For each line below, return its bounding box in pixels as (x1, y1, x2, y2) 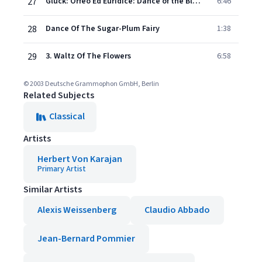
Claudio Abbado (144, 204, 210, 216)
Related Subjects (23, 89, 94, 102)
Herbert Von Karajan (37, 153, 122, 166)
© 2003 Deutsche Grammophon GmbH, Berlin (23, 79, 159, 89)
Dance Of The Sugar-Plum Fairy (46, 23, 160, 35)
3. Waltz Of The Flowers (46, 50, 131, 62)
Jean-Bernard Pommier (37, 232, 135, 245)
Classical (49, 110, 85, 123)
